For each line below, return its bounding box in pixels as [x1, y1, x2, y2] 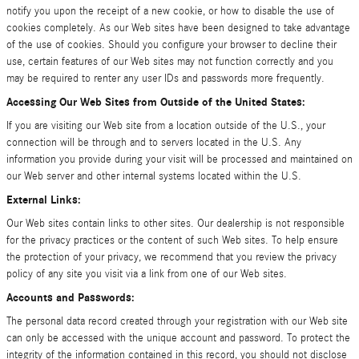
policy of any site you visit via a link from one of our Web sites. [6, 268, 287, 280]
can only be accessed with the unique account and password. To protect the [6, 332, 350, 345]
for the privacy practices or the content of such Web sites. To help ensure [6, 234, 338, 247]
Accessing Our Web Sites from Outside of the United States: [6, 95, 305, 109]
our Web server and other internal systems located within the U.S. [6, 170, 301, 183]
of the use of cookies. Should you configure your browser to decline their [6, 38, 337, 51]
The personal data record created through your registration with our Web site [6, 315, 348, 328]
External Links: [6, 193, 81, 207]
